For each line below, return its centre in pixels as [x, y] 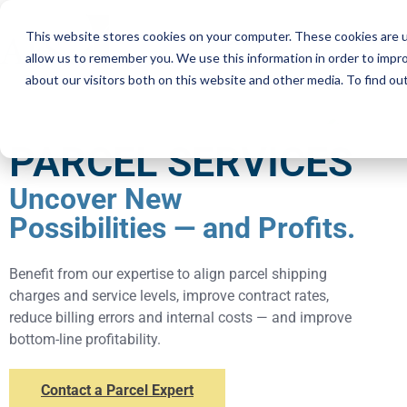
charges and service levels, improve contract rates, [169, 296]
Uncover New [96, 199]
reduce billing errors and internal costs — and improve [180, 318]
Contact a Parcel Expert [117, 390]
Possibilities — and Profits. [182, 228]
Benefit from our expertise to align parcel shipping [168, 274]
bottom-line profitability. [85, 339]
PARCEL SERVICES [181, 162]
